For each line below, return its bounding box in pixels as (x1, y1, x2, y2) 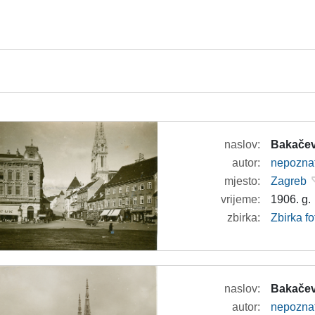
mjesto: (224, 175, 261, 187)
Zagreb (271, 175, 307, 187)
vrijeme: (221, 193, 261, 205)
